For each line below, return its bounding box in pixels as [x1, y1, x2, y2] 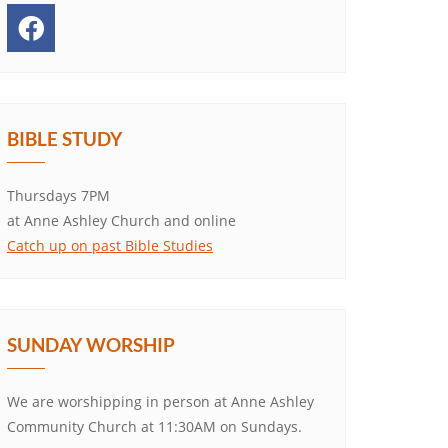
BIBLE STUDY [7, 127, 122, 150]
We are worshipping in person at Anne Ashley [7, 392, 314, 411]
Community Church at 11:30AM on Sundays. [7, 417, 302, 436]
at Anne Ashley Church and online [7, 211, 236, 230]
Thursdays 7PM [7, 186, 110, 205]
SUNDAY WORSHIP [7, 333, 175, 356]
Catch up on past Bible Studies [7, 236, 213, 255]
